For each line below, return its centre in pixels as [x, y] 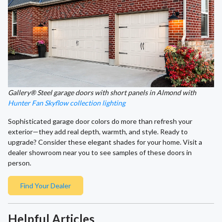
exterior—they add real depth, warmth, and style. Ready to [98, 132]
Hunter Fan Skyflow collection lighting [67, 103]
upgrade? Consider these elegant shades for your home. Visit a [105, 142]
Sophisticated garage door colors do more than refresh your [100, 121]
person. [20, 163]
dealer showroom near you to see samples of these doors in [100, 153]
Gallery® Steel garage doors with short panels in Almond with [102, 93]
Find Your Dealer [46, 186]
